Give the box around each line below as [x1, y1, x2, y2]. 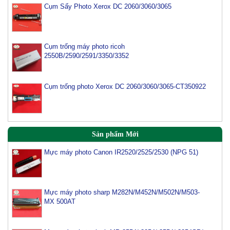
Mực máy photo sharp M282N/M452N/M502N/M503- [44, 177, 200, 185]
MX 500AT [44, 186, 75, 194]
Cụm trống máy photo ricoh [44, 42, 125, 50]
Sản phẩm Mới [91, 130, 139, 138]
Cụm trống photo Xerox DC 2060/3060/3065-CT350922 [44, 82, 206, 90]
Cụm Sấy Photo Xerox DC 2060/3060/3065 [44, 2, 171, 10]
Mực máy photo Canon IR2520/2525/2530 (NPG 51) [44, 137, 198, 145]
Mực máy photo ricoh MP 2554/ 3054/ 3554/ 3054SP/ [44, 217, 203, 225]
